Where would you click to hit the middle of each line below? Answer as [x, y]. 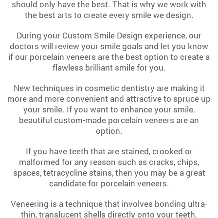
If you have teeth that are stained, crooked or [109, 151]
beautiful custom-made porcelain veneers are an [109, 120]
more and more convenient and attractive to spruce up [109, 99]
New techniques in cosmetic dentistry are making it [109, 88]
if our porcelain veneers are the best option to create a [109, 57]
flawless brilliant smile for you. [109, 68]
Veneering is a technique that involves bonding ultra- [109, 204]
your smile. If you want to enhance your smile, [109, 109]
